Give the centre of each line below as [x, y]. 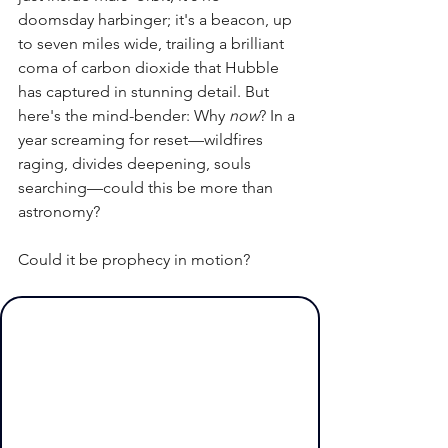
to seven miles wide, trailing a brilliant [153, 43]
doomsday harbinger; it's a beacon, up [157, 19]
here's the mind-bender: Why [123, 115]
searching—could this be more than [147, 187]
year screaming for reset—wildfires [142, 139]
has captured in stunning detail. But [145, 91]
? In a [279, 115]
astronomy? [61, 211]
